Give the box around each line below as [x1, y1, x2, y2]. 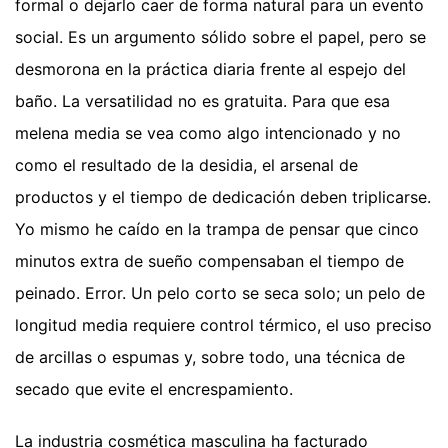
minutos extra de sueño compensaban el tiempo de [15, 250, 404, 271]
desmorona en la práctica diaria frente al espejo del [15, 58, 406, 79]
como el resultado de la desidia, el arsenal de [15, 154, 358, 175]
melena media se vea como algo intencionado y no [15, 122, 401, 143]
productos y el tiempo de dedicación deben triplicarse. [15, 186, 431, 207]
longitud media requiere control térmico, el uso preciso [15, 314, 432, 335]
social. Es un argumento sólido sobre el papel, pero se [15, 26, 426, 47]
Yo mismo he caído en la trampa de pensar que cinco [15, 218, 419, 239]
